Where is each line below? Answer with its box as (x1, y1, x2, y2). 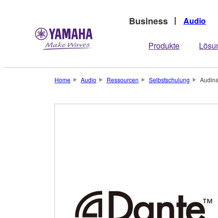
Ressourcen (106, 75, 139, 84)
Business (129, 14, 168, 27)
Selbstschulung (148, 75, 190, 84)
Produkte (148, 40, 180, 51)
